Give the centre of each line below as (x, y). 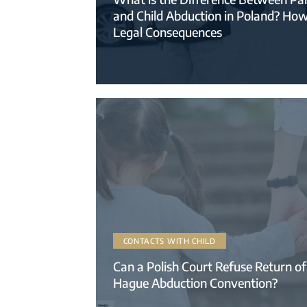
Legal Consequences (167, 32)
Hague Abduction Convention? (195, 282)
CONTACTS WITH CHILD (169, 241)
